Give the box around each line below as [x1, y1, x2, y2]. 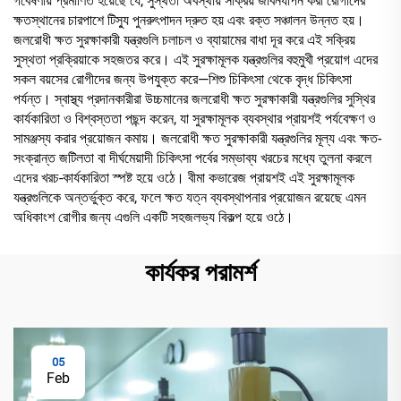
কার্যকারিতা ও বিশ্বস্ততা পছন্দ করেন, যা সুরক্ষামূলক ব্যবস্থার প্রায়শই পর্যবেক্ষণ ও [13, 109, 376, 127]
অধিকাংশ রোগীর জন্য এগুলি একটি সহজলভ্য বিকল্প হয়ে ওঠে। [13, 208, 294, 226]
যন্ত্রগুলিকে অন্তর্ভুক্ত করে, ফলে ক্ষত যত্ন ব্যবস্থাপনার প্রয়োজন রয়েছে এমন [13, 188, 366, 206]
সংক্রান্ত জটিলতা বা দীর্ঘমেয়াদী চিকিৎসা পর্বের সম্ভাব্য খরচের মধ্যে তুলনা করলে [13, 149, 371, 166]
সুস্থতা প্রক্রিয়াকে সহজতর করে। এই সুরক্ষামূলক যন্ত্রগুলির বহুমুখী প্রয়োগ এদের [13, 50, 378, 68]
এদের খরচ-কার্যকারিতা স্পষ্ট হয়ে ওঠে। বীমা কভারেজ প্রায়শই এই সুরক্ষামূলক [13, 168, 354, 186]
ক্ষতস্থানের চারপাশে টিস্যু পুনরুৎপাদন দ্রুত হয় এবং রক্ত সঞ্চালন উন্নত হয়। [13, 11, 364, 29]
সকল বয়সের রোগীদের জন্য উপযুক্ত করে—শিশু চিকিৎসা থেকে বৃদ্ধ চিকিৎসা [13, 70, 352, 88]
